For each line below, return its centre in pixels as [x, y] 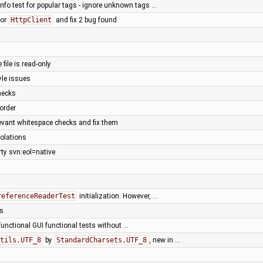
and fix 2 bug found [85, 20]
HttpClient [31, 20]
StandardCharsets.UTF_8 [101, 240]
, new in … [164, 240]
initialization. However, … [117, 196]
